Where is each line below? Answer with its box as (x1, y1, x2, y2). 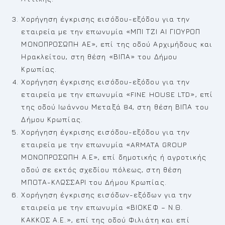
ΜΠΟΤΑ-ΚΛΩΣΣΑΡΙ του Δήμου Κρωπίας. (21, 178, 167, 186)
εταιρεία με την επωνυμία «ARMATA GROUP (21, 140, 187, 149)
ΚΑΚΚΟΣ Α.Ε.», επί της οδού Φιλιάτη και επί (21, 215, 190, 224)
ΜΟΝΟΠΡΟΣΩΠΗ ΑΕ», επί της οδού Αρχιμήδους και (21, 40, 212, 48)
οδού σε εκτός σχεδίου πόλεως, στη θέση (21, 165, 182, 174)
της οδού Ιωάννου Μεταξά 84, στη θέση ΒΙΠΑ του (21, 102, 209, 111)
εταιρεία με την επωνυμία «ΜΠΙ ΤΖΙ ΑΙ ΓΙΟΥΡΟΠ (21, 27, 200, 36)
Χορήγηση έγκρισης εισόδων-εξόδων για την (21, 190, 192, 199)
